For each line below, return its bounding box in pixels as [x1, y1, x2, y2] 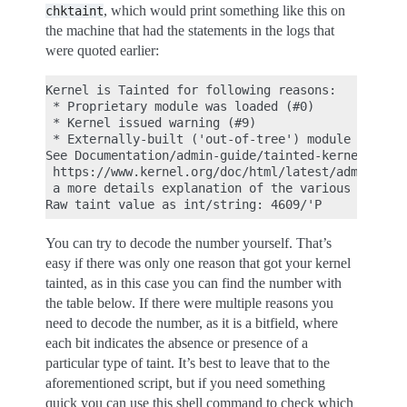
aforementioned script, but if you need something [45, 375, 325, 391]
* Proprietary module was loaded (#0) [45, 99, 314, 114]
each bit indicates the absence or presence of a [45, 335, 308, 351]
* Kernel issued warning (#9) [45, 115, 256, 130]
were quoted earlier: [45, 43, 159, 58]
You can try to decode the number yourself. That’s [45, 235, 332, 251]
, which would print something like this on [104, 3, 345, 18]
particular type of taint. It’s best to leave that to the [45, 355, 330, 371]
